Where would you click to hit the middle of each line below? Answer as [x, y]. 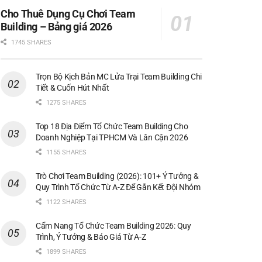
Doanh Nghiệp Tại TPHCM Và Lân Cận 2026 [112, 137]
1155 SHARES [65, 152]
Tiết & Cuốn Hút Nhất [73, 87]
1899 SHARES [65, 251]
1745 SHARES [30, 42]
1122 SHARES [65, 202]
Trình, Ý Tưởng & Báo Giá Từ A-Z [91, 237]
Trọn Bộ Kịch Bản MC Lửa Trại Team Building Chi [119, 76]
